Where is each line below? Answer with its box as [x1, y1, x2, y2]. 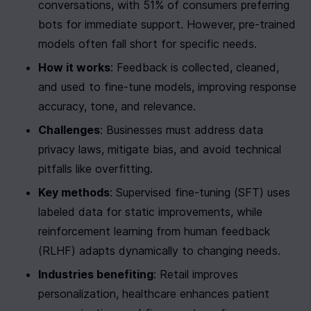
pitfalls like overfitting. [38, 162, 153, 176]
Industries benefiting [38, 267, 153, 281]
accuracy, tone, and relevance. [38, 99, 196, 113]
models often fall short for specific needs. [38, 37, 257, 51]
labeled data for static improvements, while [38, 205, 262, 219]
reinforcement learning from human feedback [38, 224, 270, 238]
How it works [38, 60, 110, 74]
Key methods [38, 185, 110, 199]
